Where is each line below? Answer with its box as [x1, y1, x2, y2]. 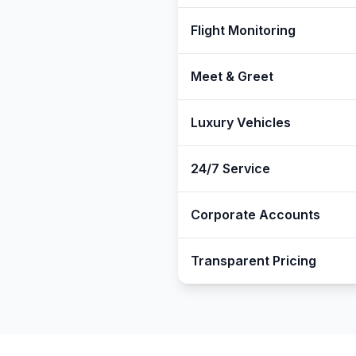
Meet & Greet [191, 68, 273, 84]
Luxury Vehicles [191, 114, 291, 130]
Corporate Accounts [191, 207, 320, 222]
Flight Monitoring [191, 22, 296, 38]
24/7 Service [191, 161, 270, 176]
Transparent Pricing [191, 253, 316, 269]
